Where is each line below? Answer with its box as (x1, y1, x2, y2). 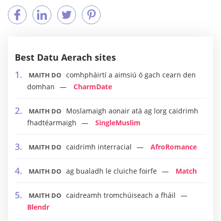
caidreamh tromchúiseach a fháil (66, 190, 176, 200)
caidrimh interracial (66, 142, 132, 151)
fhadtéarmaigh (27, 118, 76, 127)
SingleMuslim (95, 118, 141, 127)
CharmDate (74, 82, 112, 91)
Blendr (27, 202, 49, 212)
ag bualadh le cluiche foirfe (66, 166, 157, 176)
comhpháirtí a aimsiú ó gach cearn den (66, 70, 196, 79)
